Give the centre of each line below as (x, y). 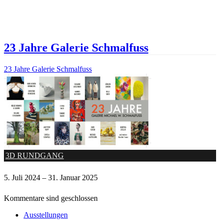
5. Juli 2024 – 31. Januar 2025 (51, 178)
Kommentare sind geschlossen (51, 198)
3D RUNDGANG (35, 156)
